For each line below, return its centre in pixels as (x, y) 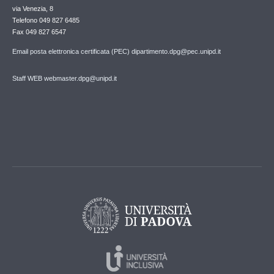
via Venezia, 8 (33, 8)
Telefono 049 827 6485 (46, 20)
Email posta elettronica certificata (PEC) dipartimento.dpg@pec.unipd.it (117, 51)
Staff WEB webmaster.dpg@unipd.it (65, 78)
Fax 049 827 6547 (39, 31)
